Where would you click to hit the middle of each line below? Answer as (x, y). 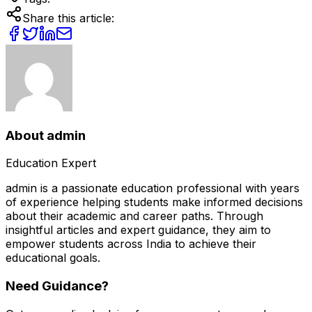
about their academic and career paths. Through (134, 216)
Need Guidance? (57, 286)
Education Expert (51, 163)
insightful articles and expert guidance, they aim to (138, 230)
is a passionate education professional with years (168, 188)
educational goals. (53, 258)
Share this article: (68, 18)
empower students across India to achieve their (131, 244)
